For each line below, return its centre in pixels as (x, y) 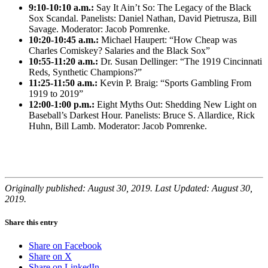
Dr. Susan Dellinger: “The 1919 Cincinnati (180, 61)
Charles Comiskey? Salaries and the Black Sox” (119, 50)
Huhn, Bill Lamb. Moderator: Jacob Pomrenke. (118, 126)
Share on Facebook (65, 246)
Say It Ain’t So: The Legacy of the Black (173, 7)
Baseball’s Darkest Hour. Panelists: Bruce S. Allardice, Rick (142, 115)
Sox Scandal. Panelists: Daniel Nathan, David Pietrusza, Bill (143, 18)
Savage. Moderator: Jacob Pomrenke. (99, 29)
